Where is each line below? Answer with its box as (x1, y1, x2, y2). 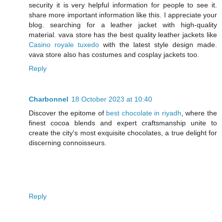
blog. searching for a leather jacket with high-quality (29, 21, 217, 29)
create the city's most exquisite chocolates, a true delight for (29, 129, 217, 137)
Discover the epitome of (29, 109, 107, 117)
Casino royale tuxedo (29, 41, 103, 49)
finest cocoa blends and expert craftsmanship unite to (29, 119, 217, 127)
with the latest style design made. (103, 41, 217, 49)
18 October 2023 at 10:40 (71, 95, 152, 104)
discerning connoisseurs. (29, 139, 107, 147)
